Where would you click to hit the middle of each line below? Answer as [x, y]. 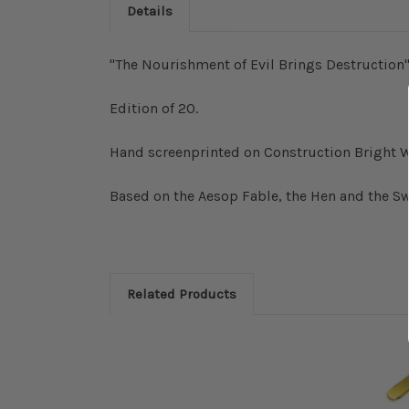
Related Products [182, 294]
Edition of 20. [154, 108]
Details [150, 11]
